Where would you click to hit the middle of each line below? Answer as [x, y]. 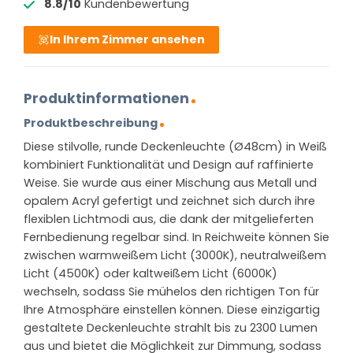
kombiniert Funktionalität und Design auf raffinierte [169, 165]
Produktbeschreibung [91, 123]
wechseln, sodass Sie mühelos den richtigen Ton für [171, 292]
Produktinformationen [106, 99]
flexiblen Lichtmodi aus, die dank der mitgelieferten [169, 219]
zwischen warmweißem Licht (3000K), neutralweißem [175, 256]
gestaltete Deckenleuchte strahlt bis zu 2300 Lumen [171, 328]
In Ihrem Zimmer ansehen [128, 39]
